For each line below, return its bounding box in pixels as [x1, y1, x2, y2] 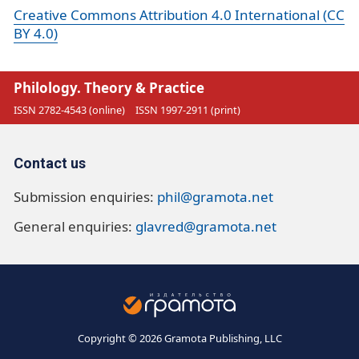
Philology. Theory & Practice [14, 78, 204, 97]
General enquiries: [14, 216, 135, 236]
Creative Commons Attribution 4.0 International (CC [14, 6, 345, 25]
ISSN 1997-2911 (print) [135, 103, 240, 118]
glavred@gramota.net [135, 216, 276, 236]
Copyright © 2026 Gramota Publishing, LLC [77, 330, 282, 345]
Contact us [14, 154, 86, 171]
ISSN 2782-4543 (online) [14, 103, 125, 118]
